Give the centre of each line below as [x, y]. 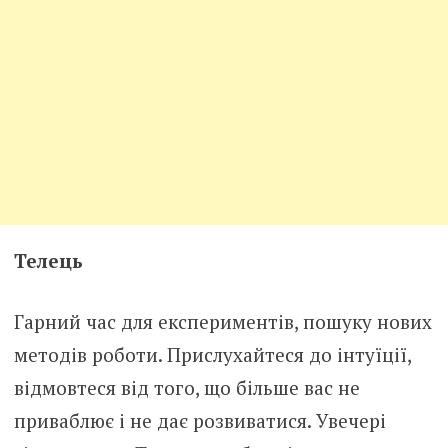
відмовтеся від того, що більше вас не [186, 388]
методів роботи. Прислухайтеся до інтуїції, [212, 355]
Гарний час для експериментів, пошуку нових [222, 322]
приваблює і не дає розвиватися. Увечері [199, 421]
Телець [48, 260]
